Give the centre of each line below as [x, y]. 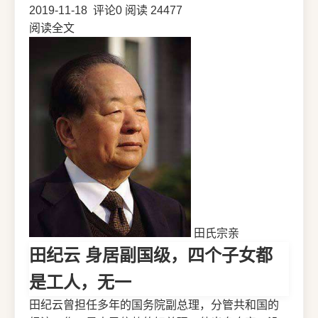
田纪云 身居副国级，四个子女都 [151, 256]
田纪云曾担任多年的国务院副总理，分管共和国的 [154, 305]
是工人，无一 [80, 283]
